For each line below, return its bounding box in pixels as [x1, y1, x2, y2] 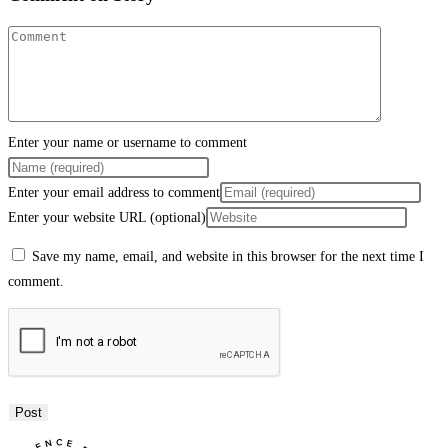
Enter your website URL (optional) [8, 210, 206, 226]
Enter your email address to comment [8, 185, 220, 201]
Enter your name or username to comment [8, 135, 247, 151]
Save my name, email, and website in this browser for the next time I [32, 249, 424, 265]
